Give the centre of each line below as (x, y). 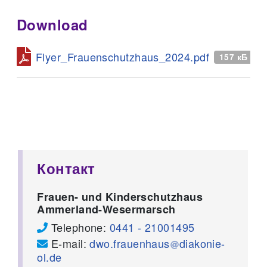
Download (52, 24)
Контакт (66, 168)
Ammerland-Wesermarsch (106, 209)
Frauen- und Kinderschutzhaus (120, 196)
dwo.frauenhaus (130, 243)
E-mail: (69, 243)
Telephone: (79, 227)
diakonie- (202, 243)
